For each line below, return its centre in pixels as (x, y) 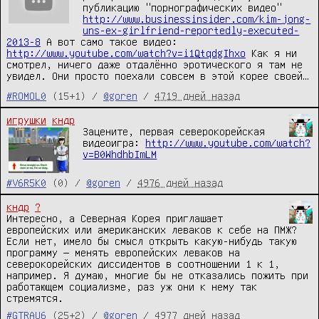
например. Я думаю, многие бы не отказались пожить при (157, 275)
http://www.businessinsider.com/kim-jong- (197, 19)
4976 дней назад (180, 183)
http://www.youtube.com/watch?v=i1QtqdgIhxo (126, 53)
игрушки (26, 120)
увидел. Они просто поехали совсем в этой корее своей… (157, 76)
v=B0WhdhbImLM (120, 154)
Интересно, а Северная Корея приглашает (115, 218)
